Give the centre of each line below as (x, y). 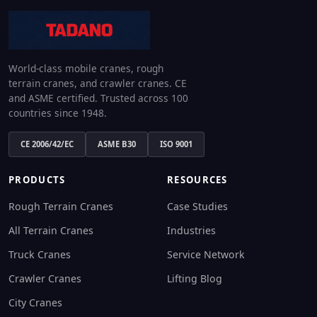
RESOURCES (197, 180)
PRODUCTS (37, 180)
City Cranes (35, 303)
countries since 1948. (58, 113)
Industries (191, 231)
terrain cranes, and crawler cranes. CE (98, 83)
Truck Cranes (40, 255)
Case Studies (197, 207)
